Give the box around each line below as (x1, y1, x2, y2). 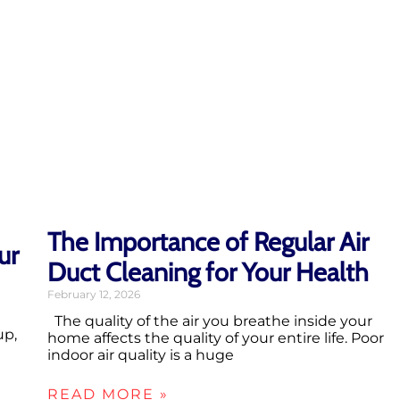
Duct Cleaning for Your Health (47, 256, 369, 288)
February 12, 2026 (47, 287, 140, 302)
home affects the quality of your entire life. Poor (47, 329, 384, 347)
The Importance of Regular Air (47, 226, 369, 258)
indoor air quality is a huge (47, 346, 234, 364)
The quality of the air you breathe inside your (47, 312, 372, 330)
